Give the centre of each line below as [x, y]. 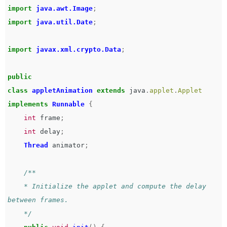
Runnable [68, 104]
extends [111, 90]
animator [68, 145]
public [20, 77]
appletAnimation [62, 90]
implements [28, 104]
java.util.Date [64, 22]
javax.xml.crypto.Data [79, 49]
